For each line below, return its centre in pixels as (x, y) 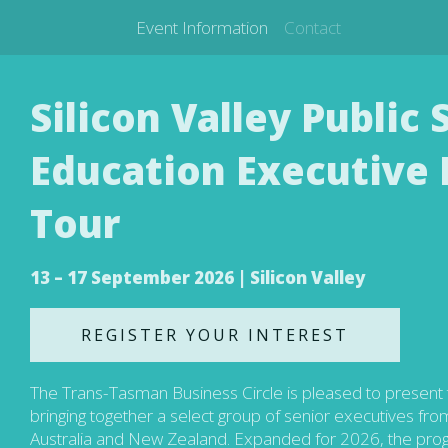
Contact (312, 27)
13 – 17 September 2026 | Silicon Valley (197, 277)
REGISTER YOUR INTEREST (215, 334)
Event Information (201, 27)
